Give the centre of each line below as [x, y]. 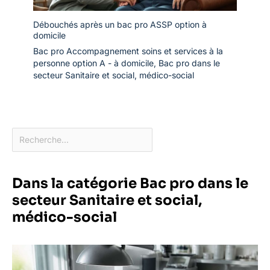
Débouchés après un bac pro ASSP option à [120, 24]
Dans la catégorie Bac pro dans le [130, 183]
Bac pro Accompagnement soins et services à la [128, 51]
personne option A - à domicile [93, 63]
